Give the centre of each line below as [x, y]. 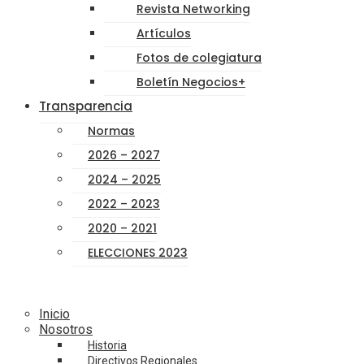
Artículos [164, 33]
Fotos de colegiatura [199, 58]
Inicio [54, 314]
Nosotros [66, 329]
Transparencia [86, 106]
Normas [111, 131]
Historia [107, 345]
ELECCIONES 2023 [138, 253]
